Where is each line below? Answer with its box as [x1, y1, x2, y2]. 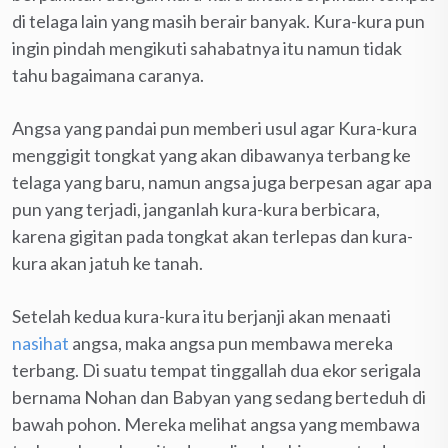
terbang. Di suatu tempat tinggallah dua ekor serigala [12, 358, 421, 381]
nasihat [12, 331, 69, 354]
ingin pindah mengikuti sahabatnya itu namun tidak [12, 36, 402, 59]
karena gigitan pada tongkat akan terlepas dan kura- [12, 224, 413, 247]
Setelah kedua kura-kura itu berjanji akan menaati [12, 304, 391, 327]
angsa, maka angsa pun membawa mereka [69, 331, 393, 354]
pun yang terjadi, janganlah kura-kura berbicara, [12, 197, 380, 220]
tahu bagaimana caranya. [12, 63, 204, 86]
